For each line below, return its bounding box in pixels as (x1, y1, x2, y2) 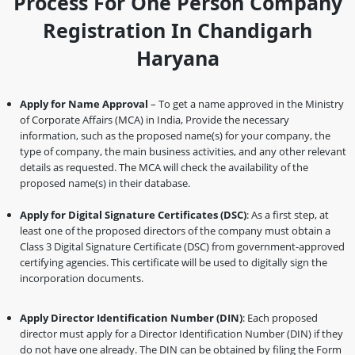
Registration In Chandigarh (43, 16, 312, 44)
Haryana (136, 44, 219, 71)
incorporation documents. (20, 270, 143, 285)
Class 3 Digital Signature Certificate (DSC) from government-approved (20, 239, 345, 254)
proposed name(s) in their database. (20, 175, 193, 190)
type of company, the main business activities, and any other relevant (20, 143, 346, 158)
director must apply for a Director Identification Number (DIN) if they (20, 326, 343, 341)
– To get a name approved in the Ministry (148, 96, 344, 111)
